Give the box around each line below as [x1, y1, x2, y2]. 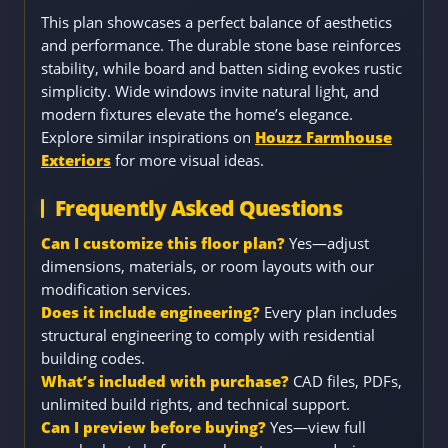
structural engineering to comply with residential [41, 325, 375, 346]
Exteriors [41, 150, 111, 171]
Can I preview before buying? [41, 417, 266, 438]
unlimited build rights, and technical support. [41, 394, 350, 415]
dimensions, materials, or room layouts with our [41, 256, 374, 277]
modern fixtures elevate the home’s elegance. [41, 104, 353, 125]
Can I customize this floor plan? [41, 233, 285, 254]
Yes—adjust [285, 233, 369, 254]
